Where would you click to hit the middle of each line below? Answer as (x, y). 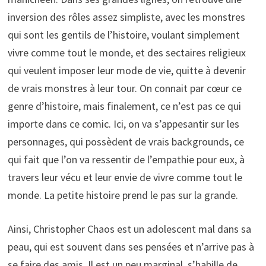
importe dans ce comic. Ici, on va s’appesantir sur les (123, 123)
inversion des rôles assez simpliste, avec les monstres (126, 17)
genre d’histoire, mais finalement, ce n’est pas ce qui (124, 106)
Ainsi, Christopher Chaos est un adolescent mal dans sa (129, 229)
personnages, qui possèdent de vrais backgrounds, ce (126, 141)
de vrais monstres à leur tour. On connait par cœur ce (124, 88)
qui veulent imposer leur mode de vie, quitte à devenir (126, 70)
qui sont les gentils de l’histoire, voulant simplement (123, 34)
